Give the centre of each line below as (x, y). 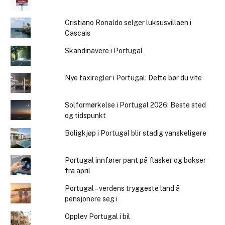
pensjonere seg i (91, 199)
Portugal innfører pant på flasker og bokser (136, 160)
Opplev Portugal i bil (98, 217)
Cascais (78, 33)
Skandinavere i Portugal (104, 51)
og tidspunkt (86, 116)
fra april (78, 171)
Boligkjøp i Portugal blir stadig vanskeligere (136, 133)
